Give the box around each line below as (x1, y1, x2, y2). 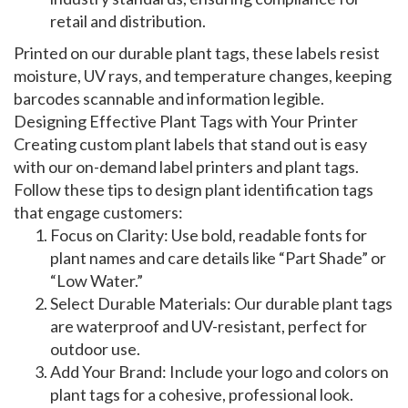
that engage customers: (14, 202, 183, 223)
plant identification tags (205, 179, 373, 200)
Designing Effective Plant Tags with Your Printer (14, 111, 358, 132)
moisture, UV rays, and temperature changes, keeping (14, 66, 392, 87)
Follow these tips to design (14, 179, 205, 200)
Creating (14, 134, 79, 155)
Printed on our (14, 43, 118, 64)
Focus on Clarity (50, 225, 164, 246)
